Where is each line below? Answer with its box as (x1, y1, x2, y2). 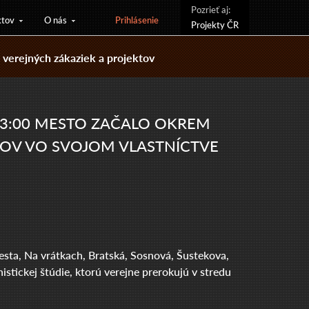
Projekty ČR (191, 18, 239, 31)
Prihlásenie (115, 13, 159, 26)
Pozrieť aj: (191, 3, 230, 16)
